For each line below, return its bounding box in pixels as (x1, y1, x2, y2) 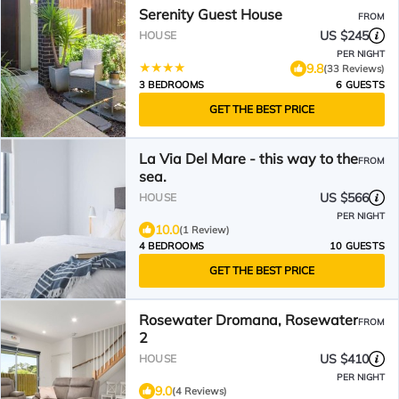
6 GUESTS (336, 78, 385, 91)
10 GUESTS (330, 240, 385, 252)
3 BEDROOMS (139, 78, 204, 91)
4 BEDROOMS (139, 240, 204, 252)
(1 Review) (179, 224, 230, 236)
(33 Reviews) (323, 61, 385, 75)
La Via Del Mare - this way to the (139, 150, 358, 167)
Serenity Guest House (139, 5, 282, 23)
